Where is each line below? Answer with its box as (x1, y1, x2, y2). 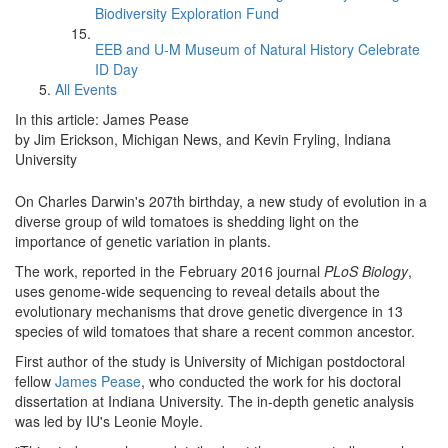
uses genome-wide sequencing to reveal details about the (15, 281, 380, 301)
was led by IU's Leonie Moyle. (15, 411, 203, 431)
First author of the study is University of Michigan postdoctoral (15, 351, 405, 371)
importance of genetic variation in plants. (15, 231, 271, 251)
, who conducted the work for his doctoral (141, 371, 401, 391)
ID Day (95, 59, 138, 79)
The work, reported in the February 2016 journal (15, 261, 324, 281)
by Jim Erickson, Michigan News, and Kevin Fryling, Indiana (15, 129, 391, 149)
